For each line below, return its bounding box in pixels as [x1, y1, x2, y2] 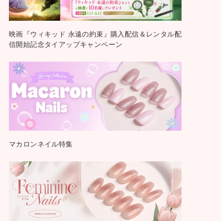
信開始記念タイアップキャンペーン [8, 39, 123, 49]
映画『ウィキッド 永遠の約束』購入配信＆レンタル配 [8, 29, 182, 39]
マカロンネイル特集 [8, 139, 73, 149]
